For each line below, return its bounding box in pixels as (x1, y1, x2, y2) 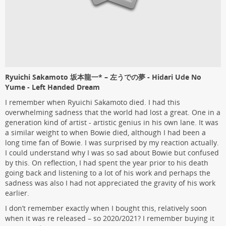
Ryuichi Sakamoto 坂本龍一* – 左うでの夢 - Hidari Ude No (5, 72, 201, 82)
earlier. (5, 188, 29, 198)
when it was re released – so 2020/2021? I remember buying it (5, 213, 214, 223)
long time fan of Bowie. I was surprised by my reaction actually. (5, 137, 219, 147)
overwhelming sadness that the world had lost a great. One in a (5, 107, 220, 117)
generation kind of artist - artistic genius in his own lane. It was (5, 117, 218, 127)
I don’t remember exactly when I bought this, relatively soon (5, 203, 207, 213)
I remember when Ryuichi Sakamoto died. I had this (5, 97, 180, 107)
